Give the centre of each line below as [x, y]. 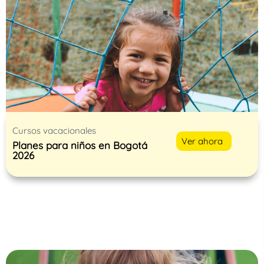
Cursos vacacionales [54, 130]
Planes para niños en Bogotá [80, 145]
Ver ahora [202, 141]
